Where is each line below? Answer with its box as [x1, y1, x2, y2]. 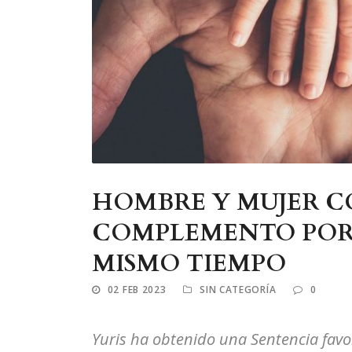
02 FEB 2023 [107, 282, 167, 296]
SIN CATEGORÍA [200, 282, 277, 296]
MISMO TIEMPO [92, 247, 286, 280]
